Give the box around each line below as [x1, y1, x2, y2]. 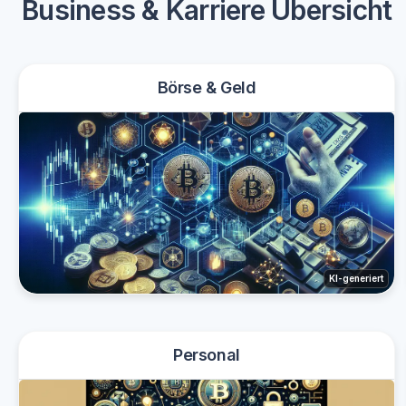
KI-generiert [329, 273, 383, 284]
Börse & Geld [157, 78, 256, 97]
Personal [173, 345, 240, 364]
